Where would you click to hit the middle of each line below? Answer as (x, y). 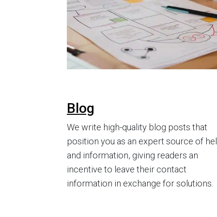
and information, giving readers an (132, 155)
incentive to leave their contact (127, 170)
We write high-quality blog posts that (137, 127)
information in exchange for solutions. (140, 184)
